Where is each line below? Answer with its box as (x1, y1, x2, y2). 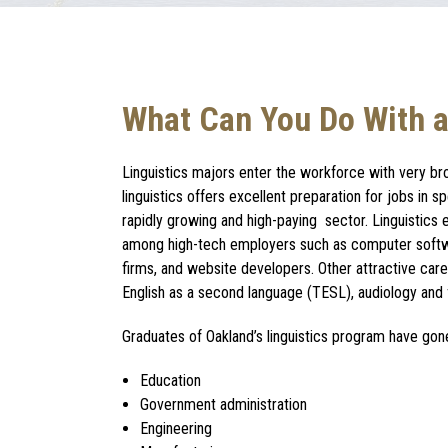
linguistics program (267, 327, 385, 347)
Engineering (139, 419, 212, 439)
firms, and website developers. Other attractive (122, 259, 416, 279)
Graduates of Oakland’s (122, 327, 263, 347)
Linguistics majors (122, 163, 235, 183)
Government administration (139, 395, 307, 415)
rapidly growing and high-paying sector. (122, 211, 368, 231)
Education (139, 371, 201, 391)
